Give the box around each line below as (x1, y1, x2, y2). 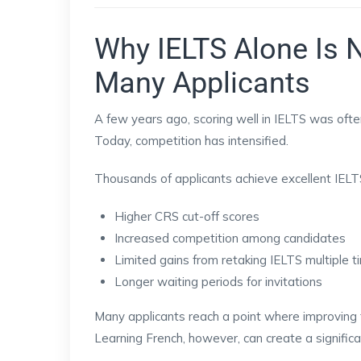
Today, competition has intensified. (94, 133, 288, 148)
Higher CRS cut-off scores (114, 209, 259, 224)
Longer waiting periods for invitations (114, 274, 322, 289)
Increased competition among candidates (114, 230, 346, 246)
